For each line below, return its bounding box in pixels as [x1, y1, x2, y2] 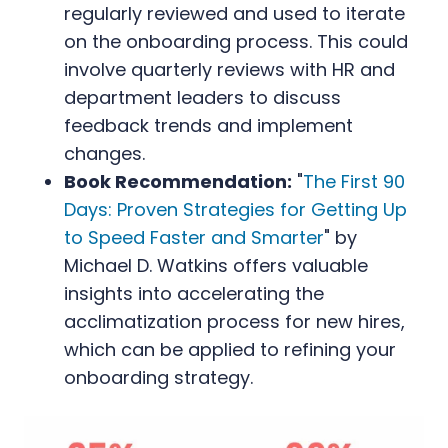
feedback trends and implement [64, 112, 353, 138]
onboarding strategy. [64, 364, 253, 390]
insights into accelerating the [64, 280, 324, 306]
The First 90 [303, 168, 405, 194]
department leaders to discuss [64, 84, 341, 110]
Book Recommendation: [64, 168, 292, 194]
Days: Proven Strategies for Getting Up [64, 196, 407, 222]
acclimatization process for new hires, [64, 308, 405, 334]
